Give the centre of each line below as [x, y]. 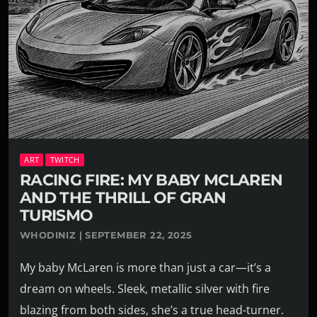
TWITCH [65, 160]
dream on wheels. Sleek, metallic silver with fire [145, 289]
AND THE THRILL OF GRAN [123, 198]
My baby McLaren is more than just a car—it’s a [145, 268]
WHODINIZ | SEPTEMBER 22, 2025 [106, 235]
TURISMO [57, 216]
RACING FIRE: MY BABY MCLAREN [151, 180]
